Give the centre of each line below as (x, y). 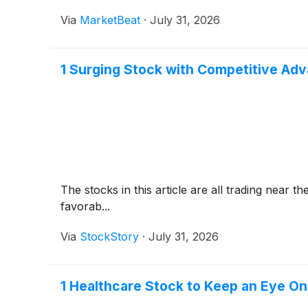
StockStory (109, 236)
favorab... (85, 206)
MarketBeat (110, 20)
